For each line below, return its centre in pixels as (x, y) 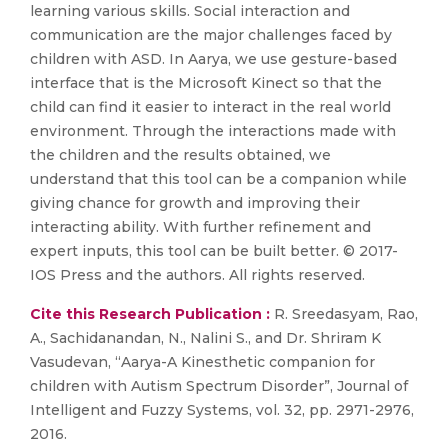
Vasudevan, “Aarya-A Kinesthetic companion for (202, 362)
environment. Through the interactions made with (213, 131)
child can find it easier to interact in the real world (210, 107)
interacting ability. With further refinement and (200, 227)
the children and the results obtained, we (180, 155)
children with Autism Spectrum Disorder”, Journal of (219, 386)
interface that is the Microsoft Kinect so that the (206, 83)
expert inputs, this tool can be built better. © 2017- (214, 251)
